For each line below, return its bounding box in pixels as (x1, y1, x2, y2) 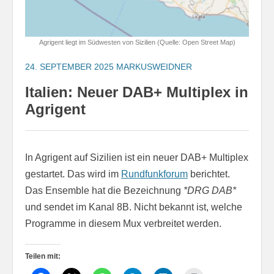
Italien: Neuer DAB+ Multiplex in (25, 83, 248, 100)
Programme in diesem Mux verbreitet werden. (25, 218, 221, 229)
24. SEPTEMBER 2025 (25, 61, 114, 72)
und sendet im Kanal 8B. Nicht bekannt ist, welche (25, 201, 242, 212)
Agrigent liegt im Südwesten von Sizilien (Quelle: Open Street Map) (39, 38, 235, 46)
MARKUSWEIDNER (116, 61, 192, 72)
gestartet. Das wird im (25, 168, 121, 179)
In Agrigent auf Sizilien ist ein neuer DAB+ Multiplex (25, 152, 248, 163)
